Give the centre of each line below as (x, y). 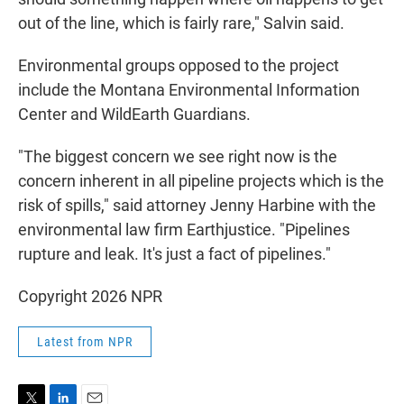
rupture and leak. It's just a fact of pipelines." (174, 254)
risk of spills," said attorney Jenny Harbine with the (197, 206)
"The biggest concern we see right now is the (178, 157)
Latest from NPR (85, 342)
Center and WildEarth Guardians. (134, 115)
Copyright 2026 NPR (90, 297)
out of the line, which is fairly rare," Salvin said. (181, 23)
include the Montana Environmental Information (189, 90)
